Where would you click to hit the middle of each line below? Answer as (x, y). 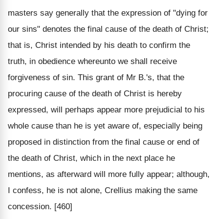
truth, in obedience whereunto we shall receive (92, 61)
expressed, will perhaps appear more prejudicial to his (106, 109)
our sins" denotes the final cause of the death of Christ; (108, 29)
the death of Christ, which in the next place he (91, 158)
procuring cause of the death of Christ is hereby (95, 93)
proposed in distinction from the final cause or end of (104, 142)
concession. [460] (40, 206)
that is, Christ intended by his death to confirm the (99, 45)
